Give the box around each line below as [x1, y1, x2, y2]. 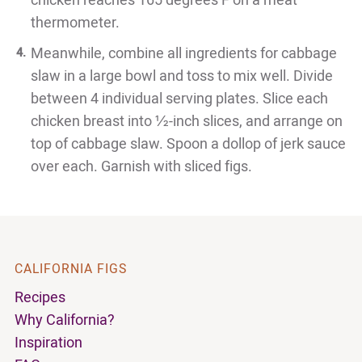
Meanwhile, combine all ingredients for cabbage [31, 42, 337, 65]
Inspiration [15, 331, 82, 354]
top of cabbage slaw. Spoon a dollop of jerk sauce [31, 133, 346, 155]
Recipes [15, 286, 65, 309]
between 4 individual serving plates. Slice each [31, 87, 328, 110]
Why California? [15, 309, 115, 331]
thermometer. [31, 11, 120, 34]
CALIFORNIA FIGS [15, 259, 127, 279]
